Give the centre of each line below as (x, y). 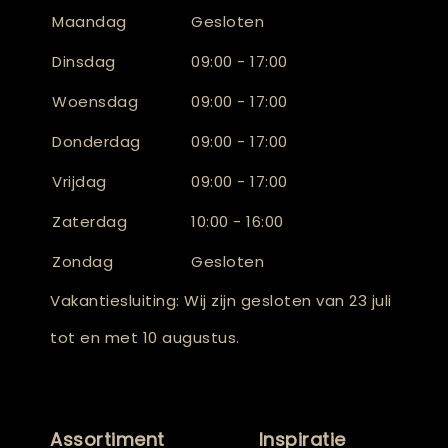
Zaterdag (89, 221)
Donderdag (96, 141)
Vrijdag (79, 181)
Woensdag (95, 101)
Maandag (89, 21)
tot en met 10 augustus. (145, 337)
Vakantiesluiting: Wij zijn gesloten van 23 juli (221, 300)
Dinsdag (84, 61)
